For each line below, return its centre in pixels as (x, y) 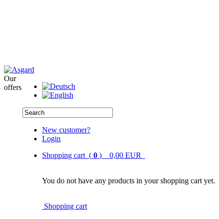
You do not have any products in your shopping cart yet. (129, 181)
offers (13, 87)
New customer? (66, 130)
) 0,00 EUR (122, 155)
